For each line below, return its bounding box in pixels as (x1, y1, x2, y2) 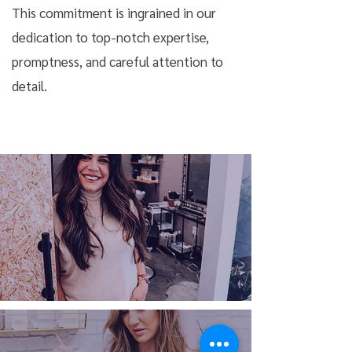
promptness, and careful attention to (12, 53, 223, 70)
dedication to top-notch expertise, (12, 28, 209, 46)
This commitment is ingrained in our (12, 4, 216, 21)
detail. (12, 77, 47, 94)
